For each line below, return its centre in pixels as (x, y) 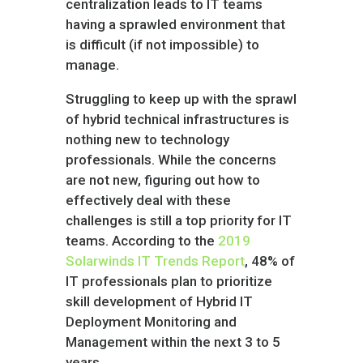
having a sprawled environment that (175, 24)
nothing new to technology (147, 139)
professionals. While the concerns (171, 160)
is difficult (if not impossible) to (162, 45)
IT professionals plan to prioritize (169, 281)
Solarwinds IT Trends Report (155, 261)
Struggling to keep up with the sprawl (181, 99)
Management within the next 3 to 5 (173, 342)
